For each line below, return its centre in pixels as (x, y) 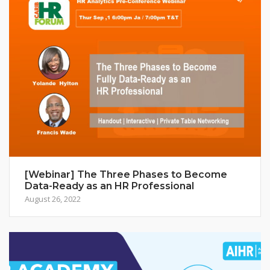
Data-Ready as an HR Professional (109, 186)
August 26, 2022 (53, 199)
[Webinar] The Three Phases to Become (126, 174)
